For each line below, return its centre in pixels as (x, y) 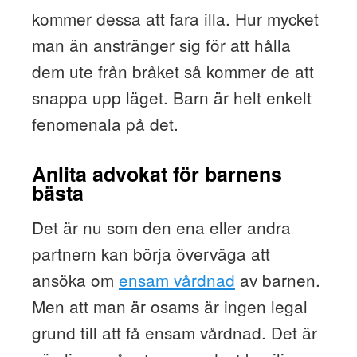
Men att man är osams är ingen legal (169, 306)
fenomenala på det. (105, 124)
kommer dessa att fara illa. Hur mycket (175, 19)
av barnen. (277, 279)
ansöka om (75, 279)
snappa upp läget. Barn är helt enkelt (171, 98)
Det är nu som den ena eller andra (161, 227)
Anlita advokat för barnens (157, 173)
